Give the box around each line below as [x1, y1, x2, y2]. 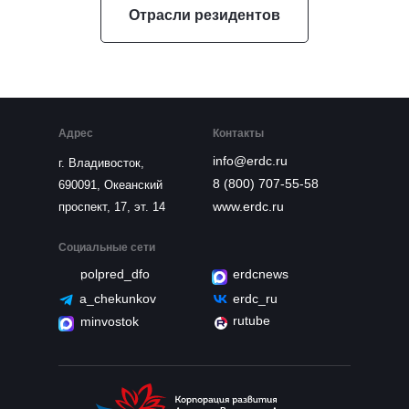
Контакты [213, 126, 264, 140]
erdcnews [233, 267, 288, 282]
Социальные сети [58, 240, 155, 254]
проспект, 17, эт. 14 [58, 199, 165, 214]
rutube [233, 313, 270, 329]
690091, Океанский [58, 177, 163, 192]
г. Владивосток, [58, 155, 144, 170]
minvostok [80, 314, 139, 330]
